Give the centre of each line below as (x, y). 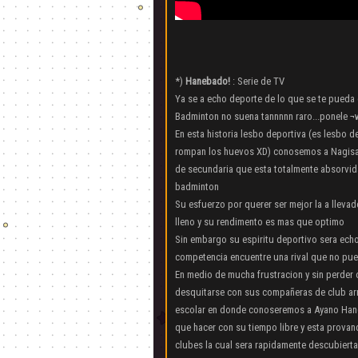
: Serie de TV (257, 81)
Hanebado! (208, 81)
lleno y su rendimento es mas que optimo (260, 221)
